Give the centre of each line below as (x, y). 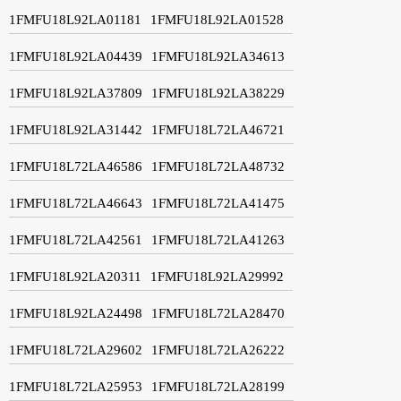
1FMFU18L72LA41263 (218, 239)
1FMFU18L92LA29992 (217, 276)
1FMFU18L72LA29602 (76, 350)
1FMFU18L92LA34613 (218, 56)
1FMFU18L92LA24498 (76, 313)
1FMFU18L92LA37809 (76, 93)
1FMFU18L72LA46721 (218, 129)
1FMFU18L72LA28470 (218, 313)
